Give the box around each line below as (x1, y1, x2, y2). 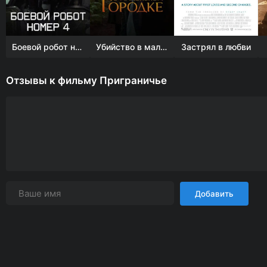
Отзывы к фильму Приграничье (6, 74, 167, 86)
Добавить (195, 189, 234, 198)
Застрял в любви (181, 42, 251, 52)
